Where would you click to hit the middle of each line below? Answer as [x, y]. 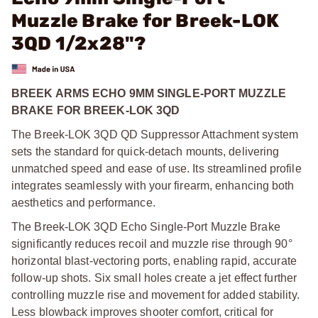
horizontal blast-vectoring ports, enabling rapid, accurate [154, 261]
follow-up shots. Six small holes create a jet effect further [154, 278]
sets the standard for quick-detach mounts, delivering [146, 151]
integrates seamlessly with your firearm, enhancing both [153, 185]
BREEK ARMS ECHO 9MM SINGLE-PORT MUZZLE [149, 93]
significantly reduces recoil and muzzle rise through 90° [152, 243]
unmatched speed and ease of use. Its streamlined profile [157, 168]
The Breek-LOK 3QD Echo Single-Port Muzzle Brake [146, 226]
